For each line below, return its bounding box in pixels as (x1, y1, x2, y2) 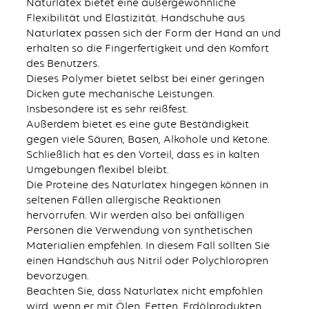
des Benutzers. (26, 56, 99, 70)
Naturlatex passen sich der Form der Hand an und (26, 26, 281, 39)
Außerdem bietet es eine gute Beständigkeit (26, 117, 249, 130)
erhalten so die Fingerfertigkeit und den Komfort (26, 41, 269, 54)
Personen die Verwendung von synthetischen (26, 223, 252, 237)
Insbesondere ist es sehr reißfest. (26, 101, 188, 115)
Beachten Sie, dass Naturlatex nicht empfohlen (26, 283, 263, 297)
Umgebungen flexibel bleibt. (26, 162, 169, 176)
